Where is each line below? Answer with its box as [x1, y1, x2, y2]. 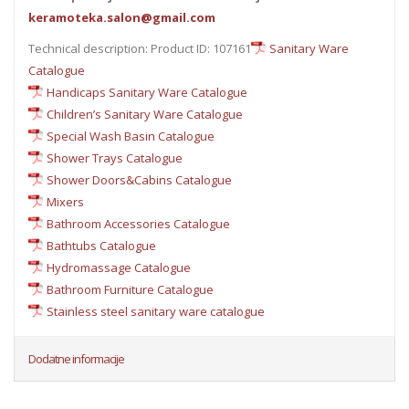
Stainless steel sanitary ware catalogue [47, 303, 265, 320]
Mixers [47, 194, 84, 211]
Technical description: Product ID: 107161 [28, 40, 251, 58]
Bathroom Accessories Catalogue [47, 215, 230, 233]
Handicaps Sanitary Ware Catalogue [47, 84, 247, 101]
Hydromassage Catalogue [47, 259, 191, 277]
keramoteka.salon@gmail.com [28, 9, 215, 26]
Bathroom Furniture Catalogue [47, 281, 214, 299]
